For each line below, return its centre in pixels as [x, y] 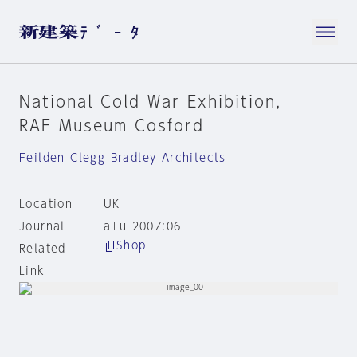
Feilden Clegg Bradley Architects [123, 158]
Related [43, 249]
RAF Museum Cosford [112, 125]
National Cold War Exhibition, [150, 101]
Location [46, 204]
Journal [42, 226]
